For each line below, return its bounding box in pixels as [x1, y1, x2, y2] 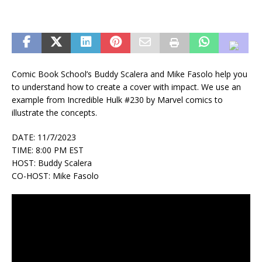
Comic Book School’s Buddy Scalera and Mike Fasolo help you [12, 68, 247, 80]
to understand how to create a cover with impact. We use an [12, 81, 241, 92]
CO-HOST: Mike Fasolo [12, 170, 99, 181]
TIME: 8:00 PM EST [12, 144, 84, 156]
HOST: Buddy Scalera [12, 157, 92, 168]
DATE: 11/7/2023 [12, 131, 76, 143]
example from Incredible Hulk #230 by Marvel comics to [12, 94, 223, 105]
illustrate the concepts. [12, 106, 97, 118]
